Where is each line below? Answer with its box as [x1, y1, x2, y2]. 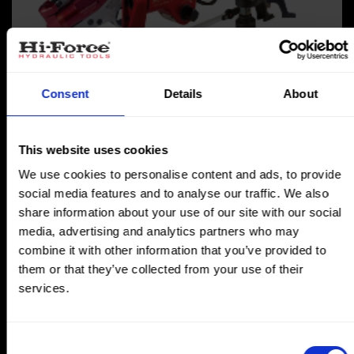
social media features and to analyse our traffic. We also [18, 186, 329, 200]
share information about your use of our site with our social [18, 205, 341, 219]
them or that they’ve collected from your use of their [18, 262, 303, 276]
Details [164, 86, 202, 100]
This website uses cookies [18, 142, 168, 156]
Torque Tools [12, 73, 82, 89]
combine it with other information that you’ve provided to [18, 243, 326, 257]
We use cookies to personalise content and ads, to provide [18, 168, 341, 181]
